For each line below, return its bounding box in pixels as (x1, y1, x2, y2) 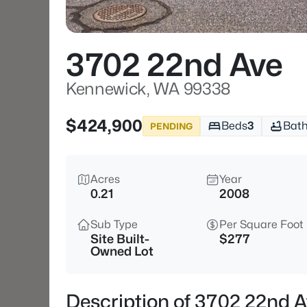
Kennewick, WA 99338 (66, 79, 230, 99)
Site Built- (90, 232, 149, 246)
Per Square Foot (219, 218, 304, 231)
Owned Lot (90, 244, 153, 258)
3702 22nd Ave (66, 46, 283, 84)
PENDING (150, 120, 193, 132)
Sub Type (90, 218, 138, 231)
